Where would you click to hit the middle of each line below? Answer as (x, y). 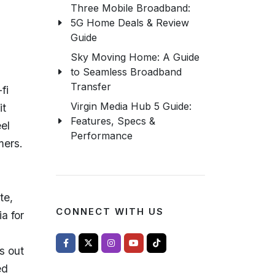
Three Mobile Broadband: (130, 8)
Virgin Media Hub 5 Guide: (131, 106)
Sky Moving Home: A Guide (135, 57)
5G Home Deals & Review (130, 23)
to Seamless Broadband (126, 72)
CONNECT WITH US (110, 212)
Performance (102, 136)
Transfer (91, 87)
